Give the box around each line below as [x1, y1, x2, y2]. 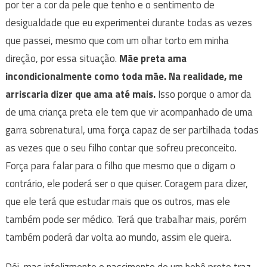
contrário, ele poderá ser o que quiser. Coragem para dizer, [5, 175, 248, 191]
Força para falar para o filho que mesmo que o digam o [5, 157, 235, 173]
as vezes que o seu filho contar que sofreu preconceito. [5, 139, 237, 156]
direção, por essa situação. [5, 50, 119, 66]
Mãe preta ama [119, 50, 187, 66]
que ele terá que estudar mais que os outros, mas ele [5, 193, 230, 209]
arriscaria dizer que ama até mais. [5, 86, 156, 102]
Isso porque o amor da [155, 86, 252, 102]
